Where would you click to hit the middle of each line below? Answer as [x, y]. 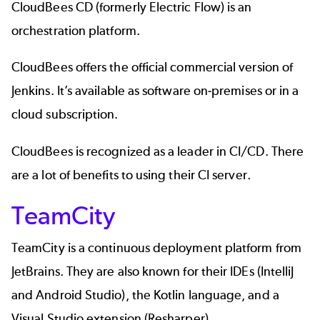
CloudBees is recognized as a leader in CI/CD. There [158, 151]
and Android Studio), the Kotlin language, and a [145, 295]
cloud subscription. [65, 115]
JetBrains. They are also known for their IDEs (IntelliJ [153, 272]
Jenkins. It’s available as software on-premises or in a [155, 91]
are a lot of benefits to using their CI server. [131, 175]
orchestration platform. [76, 31]
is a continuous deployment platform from [183, 248]
